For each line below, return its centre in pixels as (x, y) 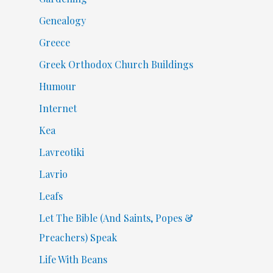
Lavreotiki (61, 152)
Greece (54, 42)
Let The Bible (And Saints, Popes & (116, 218)
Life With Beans (73, 259)
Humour (57, 86)
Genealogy (62, 20)
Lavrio (53, 174)
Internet (58, 108)
